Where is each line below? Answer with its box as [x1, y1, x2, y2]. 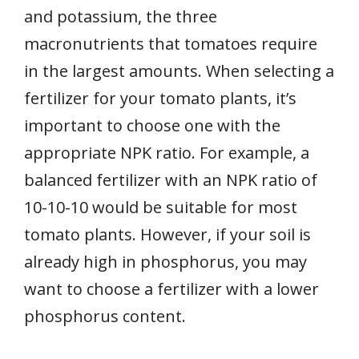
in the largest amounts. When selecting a [24, 60, 334, 83]
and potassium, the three [24, 6, 217, 28]
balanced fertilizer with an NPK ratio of [24, 169, 317, 192]
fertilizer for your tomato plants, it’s [24, 87, 296, 110]
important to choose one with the [24, 115, 280, 137]
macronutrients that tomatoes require [24, 33, 317, 55]
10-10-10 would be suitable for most [24, 196, 297, 219]
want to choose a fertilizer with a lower [24, 278, 319, 301]
